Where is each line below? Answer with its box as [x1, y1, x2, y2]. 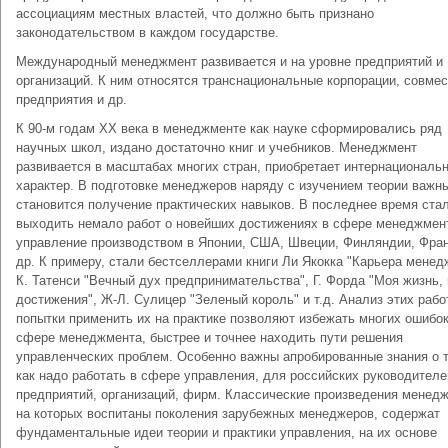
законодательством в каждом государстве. [16, 25, 279, 40]
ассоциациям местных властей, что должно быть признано [16, 6, 374, 21]
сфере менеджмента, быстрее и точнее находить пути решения [16, 330, 403, 345]
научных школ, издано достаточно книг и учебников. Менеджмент [16, 140, 417, 155]
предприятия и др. [16, 92, 127, 107]
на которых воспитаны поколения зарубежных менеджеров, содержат [16, 406, 440, 421]
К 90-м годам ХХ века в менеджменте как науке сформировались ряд [16, 121, 442, 136]
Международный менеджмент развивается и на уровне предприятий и [16, 54, 443, 69]
